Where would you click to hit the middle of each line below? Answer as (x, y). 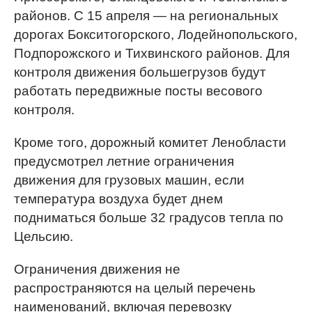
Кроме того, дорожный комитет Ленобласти (150, 142)
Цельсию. (45, 236)
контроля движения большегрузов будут (140, 72)
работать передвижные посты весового (138, 91)
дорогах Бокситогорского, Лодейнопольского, (156, 34)
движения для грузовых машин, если (129, 180)
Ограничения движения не (97, 269)
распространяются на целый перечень (135, 288)
